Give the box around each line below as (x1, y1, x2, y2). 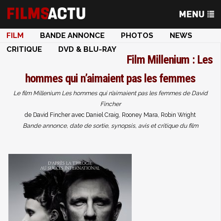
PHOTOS (121, 31, 153, 40)
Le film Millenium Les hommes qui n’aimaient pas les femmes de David (13, 90, 208, 97)
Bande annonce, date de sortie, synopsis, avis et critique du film (22, 122, 198, 129)
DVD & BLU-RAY (58, 45, 116, 54)
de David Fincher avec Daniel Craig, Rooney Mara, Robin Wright (25, 111, 196, 118)
